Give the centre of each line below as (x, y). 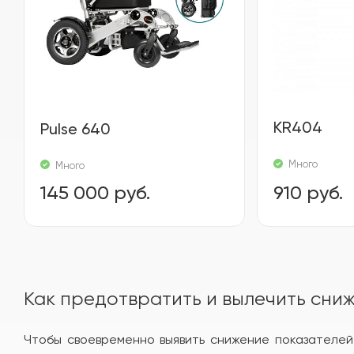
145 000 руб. (95, 192)
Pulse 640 (75, 128)
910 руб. (309, 192)
